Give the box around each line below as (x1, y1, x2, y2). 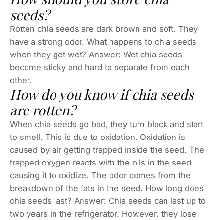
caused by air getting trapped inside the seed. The (10, 144, 204, 155)
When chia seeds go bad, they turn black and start (10, 119, 203, 129)
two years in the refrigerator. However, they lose (10, 208, 196, 219)
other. (10, 75, 32, 85)
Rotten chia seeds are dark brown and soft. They (10, 24, 198, 34)
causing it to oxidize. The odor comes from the (10, 170, 191, 180)
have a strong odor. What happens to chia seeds (10, 36, 196, 47)
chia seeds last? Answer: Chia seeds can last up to (10, 195, 206, 206)
